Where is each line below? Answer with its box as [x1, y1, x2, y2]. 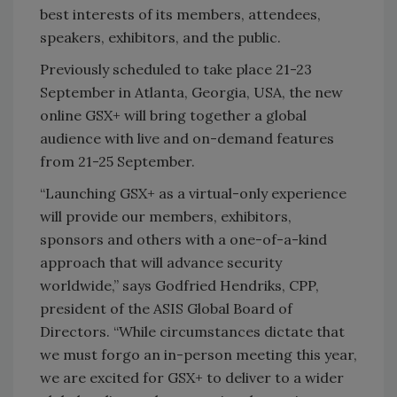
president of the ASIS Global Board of [40, 299, 292, 317]
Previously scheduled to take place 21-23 [40, 59, 312, 78]
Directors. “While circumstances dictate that [40, 322, 345, 340]
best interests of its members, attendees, [40, 4, 321, 23]
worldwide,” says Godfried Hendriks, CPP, [40, 276, 319, 294]
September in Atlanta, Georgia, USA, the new [40, 82, 343, 101]
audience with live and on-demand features [40, 128, 334, 147]
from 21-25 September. [40, 152, 195, 170]
